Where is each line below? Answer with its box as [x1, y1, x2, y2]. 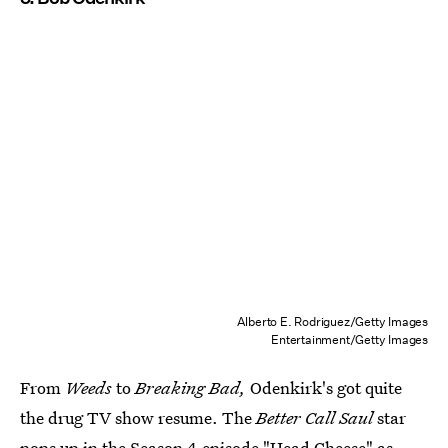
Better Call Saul [256, 406, 377, 430]
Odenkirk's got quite [246, 376, 402, 400]
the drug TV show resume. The [20, 406, 256, 430]
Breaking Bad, [135, 376, 246, 400]
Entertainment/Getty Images [271, 331, 428, 349]
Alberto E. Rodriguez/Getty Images [236, 313, 428, 331]
